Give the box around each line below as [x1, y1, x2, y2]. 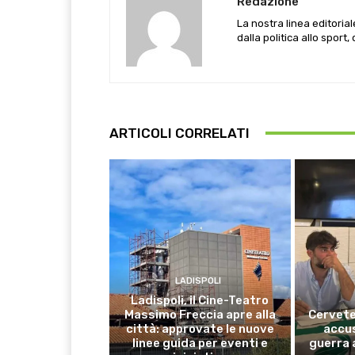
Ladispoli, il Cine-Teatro [131, 292, 269, 307]
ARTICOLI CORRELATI [109, 124, 250, 141]
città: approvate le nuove [125, 321, 274, 336]
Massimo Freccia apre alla [124, 307, 276, 322]
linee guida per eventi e [132, 335, 268, 350]
